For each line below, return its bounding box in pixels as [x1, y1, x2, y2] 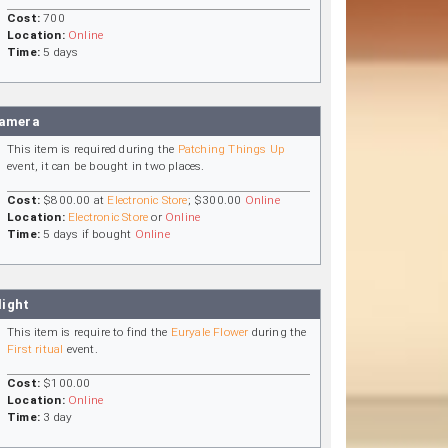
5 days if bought [40, 227, 135, 242]
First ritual [7, 342, 64, 357]
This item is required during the [7, 142, 178, 157]
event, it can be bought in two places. [7, 159, 205, 174]
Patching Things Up [177, 142, 286, 157]
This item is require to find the [7, 325, 171, 340]
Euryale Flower [170, 325, 249, 340]
